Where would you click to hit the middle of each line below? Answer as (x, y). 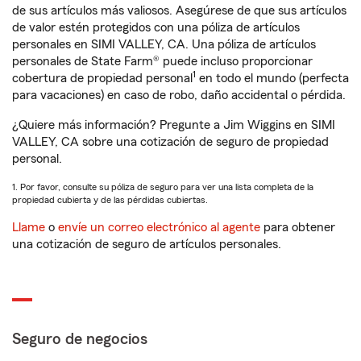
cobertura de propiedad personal (102, 78)
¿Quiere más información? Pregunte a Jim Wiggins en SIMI (174, 125)
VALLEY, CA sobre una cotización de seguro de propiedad (170, 142)
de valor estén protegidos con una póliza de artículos (156, 27)
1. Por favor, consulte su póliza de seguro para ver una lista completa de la (163, 187)
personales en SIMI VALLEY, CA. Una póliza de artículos (164, 44)
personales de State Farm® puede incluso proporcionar (162, 61)
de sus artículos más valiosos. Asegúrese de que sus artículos (179, 10)
